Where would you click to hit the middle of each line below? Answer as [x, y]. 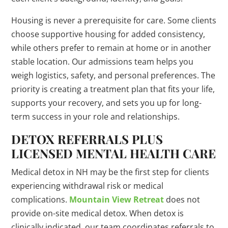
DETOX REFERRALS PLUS [87, 139]
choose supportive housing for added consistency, [108, 34]
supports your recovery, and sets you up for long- [107, 103]
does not [182, 200]
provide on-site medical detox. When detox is [98, 213]
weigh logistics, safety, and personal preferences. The [113, 76]
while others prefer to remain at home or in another [111, 48]
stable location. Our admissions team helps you [103, 62]
